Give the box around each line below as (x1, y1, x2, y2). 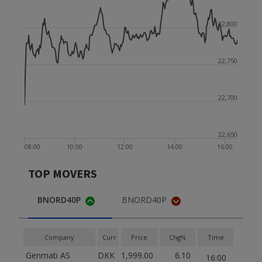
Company (44, 233, 74, 242)
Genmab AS (26, 250, 70, 261)
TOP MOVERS (28, 166, 97, 181)
